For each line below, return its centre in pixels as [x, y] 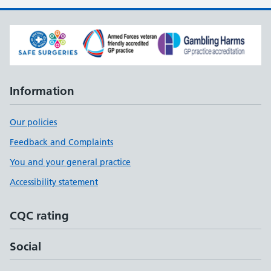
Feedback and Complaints [61, 142]
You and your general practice [70, 162]
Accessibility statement [54, 182]
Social [25, 247]
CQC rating [39, 216]
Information [42, 91]
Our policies [33, 122]
